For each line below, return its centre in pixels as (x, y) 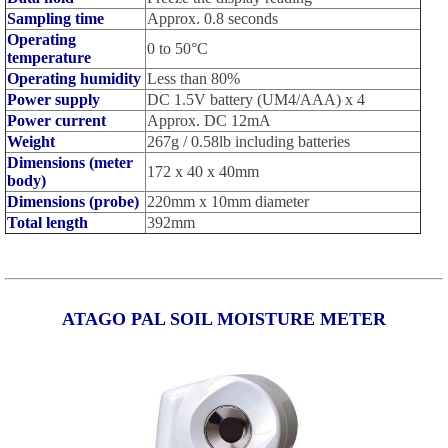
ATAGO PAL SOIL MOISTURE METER (223, 318)
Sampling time (55, 18)
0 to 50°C (177, 48)
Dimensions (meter (69, 162)
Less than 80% (193, 78)
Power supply (53, 99)
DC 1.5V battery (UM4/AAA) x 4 (255, 99)
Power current (56, 120)
